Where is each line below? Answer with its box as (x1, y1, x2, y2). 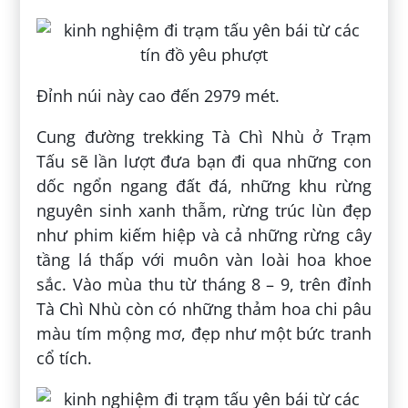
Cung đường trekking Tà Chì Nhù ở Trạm (36, 126, 372, 148)
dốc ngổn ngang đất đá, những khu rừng (36, 175, 372, 198)
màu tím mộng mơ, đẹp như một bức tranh (36, 322, 372, 345)
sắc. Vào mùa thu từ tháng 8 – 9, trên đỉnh (36, 273, 372, 296)
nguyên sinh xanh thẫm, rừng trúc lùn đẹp (36, 199, 372, 222)
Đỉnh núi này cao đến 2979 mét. (36, 85, 280, 107)
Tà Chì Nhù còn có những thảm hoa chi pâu (36, 298, 372, 321)
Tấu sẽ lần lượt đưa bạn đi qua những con (36, 150, 372, 173)
